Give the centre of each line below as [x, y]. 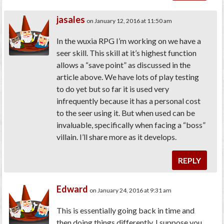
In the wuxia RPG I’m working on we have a [129, 41]
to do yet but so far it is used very [113, 89]
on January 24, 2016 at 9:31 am [131, 190]
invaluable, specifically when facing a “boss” [131, 125]
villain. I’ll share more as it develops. [117, 137]
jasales [71, 20]
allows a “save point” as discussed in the [124, 65]
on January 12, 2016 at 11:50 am [129, 21]
